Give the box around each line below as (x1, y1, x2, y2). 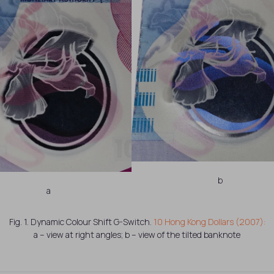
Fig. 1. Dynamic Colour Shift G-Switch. (9, 215, 154, 228)
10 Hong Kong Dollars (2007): (153, 215, 265, 228)
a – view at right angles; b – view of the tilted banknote (34, 228, 240, 240)
